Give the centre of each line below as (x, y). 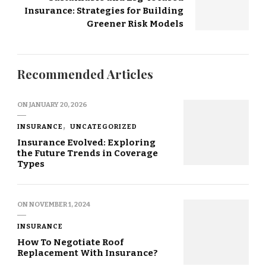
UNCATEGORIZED (104, 126)
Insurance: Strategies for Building (104, 10)
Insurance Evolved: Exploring (86, 142)
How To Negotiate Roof (70, 242)
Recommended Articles (85, 74)
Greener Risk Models (135, 23)
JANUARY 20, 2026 (58, 104)
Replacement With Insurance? (88, 253)
